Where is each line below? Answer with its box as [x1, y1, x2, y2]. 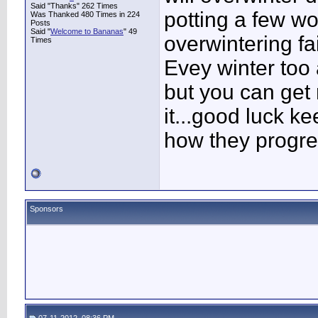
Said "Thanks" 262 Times [31, 1, 118, 10]
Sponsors [30, 204, 63, 213]
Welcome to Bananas [50, 27, 124, 35]
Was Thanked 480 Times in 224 [31, 10, 140, 18]
